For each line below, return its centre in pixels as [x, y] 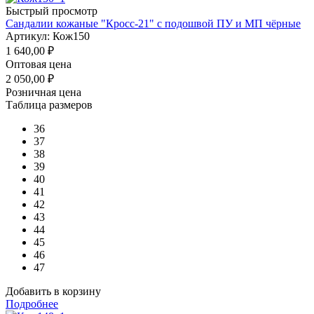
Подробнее [32, 303]
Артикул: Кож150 [48, 36]
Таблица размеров [49, 104]
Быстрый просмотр [52, 11]
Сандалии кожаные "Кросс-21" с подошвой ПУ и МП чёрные [153, 23]
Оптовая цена [39, 64]
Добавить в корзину [53, 291]
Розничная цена [43, 92]
